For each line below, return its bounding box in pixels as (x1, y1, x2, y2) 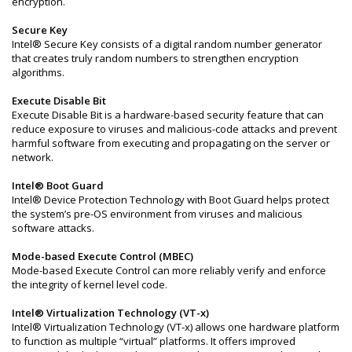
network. (12, 149, 53, 164)
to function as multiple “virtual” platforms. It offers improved (12, 333, 295, 348)
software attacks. (12, 220, 94, 235)
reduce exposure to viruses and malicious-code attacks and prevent (12, 121, 337, 136)
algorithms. (12, 64, 64, 79)
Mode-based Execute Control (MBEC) (12, 248, 193, 263)
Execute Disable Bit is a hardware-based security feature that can (12, 107, 324, 122)
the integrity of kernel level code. (12, 277, 167, 291)
